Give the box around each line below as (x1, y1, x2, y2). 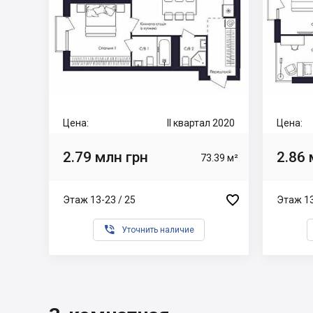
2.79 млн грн (63, 148, 148, 166)
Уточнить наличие (122, 225, 194, 235)
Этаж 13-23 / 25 (63, 194, 136, 205)
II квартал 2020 (167, 117, 235, 129)
